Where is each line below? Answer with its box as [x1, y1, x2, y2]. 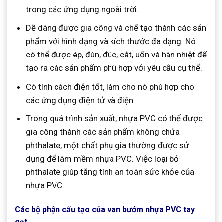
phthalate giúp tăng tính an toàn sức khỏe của [26, 166, 195, 177]
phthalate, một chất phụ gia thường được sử [26, 140, 190, 150]
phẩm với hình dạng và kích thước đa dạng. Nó [26, 36, 196, 47]
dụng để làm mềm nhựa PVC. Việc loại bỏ [26, 153, 179, 164]
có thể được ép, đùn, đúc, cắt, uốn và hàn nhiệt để [26, 50, 207, 60]
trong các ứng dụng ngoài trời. [26, 4, 139, 15]
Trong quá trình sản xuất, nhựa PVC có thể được [26, 113, 203, 123]
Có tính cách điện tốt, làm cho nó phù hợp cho [26, 81, 195, 92]
